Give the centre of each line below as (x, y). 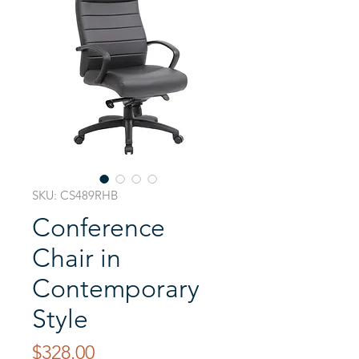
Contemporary (116, 288)
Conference (99, 228)
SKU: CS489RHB (75, 195)
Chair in (77, 258)
